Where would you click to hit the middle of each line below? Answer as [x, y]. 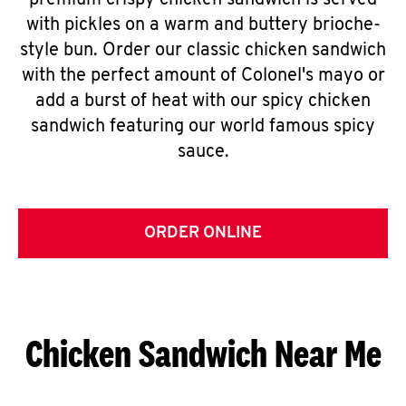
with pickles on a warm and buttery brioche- [203, 25]
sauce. [203, 152]
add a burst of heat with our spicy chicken [203, 101]
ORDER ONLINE [203, 233]
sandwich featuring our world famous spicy [203, 127]
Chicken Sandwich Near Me [203, 353]
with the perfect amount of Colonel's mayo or [203, 76]
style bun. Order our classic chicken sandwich [203, 51]
